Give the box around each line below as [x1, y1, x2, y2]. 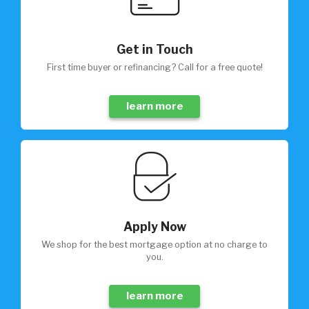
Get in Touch [116, 42, 193, 57]
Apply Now [123, 219, 186, 235]
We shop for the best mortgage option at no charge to [41, 239, 50, 250]
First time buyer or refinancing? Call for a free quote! [51, 62, 263, 73]
